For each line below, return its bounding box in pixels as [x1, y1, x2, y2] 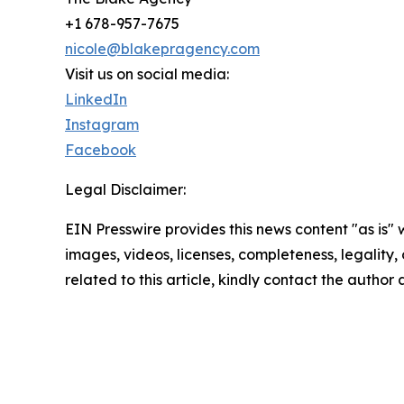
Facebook [65, 140, 136, 159]
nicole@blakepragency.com [65, 39, 260, 58]
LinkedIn [65, 89, 127, 108]
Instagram [65, 115, 139, 133]
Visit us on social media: [65, 64, 229, 83]
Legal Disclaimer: [65, 179, 186, 198]
